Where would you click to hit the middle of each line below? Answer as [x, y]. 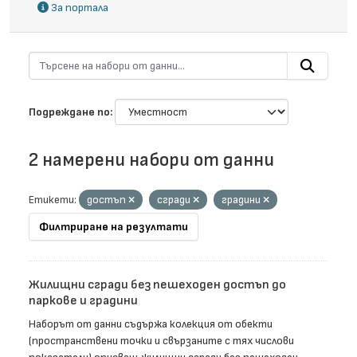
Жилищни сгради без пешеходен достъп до [157, 285]
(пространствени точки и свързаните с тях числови [161, 341]
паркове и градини [83, 301]
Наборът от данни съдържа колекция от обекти [151, 324]
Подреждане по [69, 112]
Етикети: [53, 200]
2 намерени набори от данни [151, 161]
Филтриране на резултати [114, 227]
